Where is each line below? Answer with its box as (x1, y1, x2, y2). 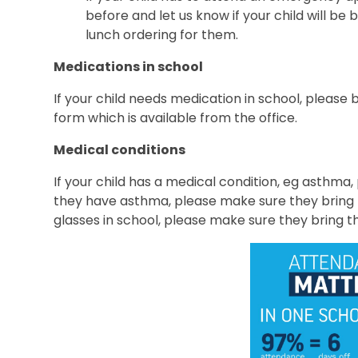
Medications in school (54, 57, 204, 76)
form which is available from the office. (54, 108, 298, 127)
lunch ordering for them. (86, 25, 239, 44)
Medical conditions (54, 140, 186, 159)
